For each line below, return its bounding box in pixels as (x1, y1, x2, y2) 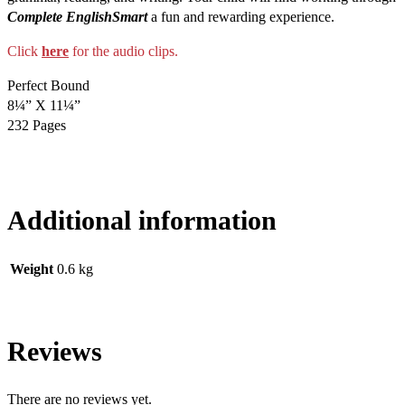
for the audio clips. (72, 42, 178, 59)
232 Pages (7, 117, 66, 133)
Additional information (7, 205, 277, 236)
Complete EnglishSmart (7, 8, 147, 24)
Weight (10, 261, 53, 278)
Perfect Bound (7, 77, 89, 93)
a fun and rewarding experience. (147, 8, 334, 24)
